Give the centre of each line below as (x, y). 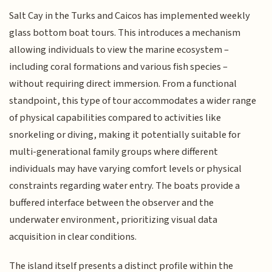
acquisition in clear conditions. (73, 236)
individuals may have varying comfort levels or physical (126, 168)
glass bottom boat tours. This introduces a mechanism (125, 32)
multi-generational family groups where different (114, 151)
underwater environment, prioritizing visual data (114, 219)
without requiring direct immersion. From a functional (123, 83)
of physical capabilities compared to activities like (115, 117)
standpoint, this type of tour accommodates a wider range (133, 100)
